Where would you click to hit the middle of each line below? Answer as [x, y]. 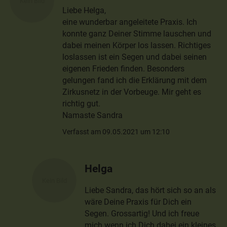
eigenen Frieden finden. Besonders [124, 69]
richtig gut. [82, 104]
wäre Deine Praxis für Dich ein [138, 202]
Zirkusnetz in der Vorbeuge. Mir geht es [132, 92]
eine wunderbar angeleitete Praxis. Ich [130, 22]
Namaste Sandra [93, 116]
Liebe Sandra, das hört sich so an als [150, 191]
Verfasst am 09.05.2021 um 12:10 [116, 131]
